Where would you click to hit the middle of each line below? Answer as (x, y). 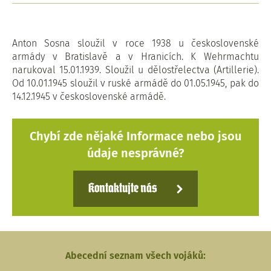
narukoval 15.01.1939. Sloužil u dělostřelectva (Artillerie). (135, 70)
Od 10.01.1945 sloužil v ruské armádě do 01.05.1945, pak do (135, 83)
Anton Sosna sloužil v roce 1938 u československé (135, 43)
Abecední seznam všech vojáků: (135, 256)
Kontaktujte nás (122, 189)
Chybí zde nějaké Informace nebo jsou (135, 136)
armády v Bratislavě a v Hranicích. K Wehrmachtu (135, 57)
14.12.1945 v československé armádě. (89, 96)
